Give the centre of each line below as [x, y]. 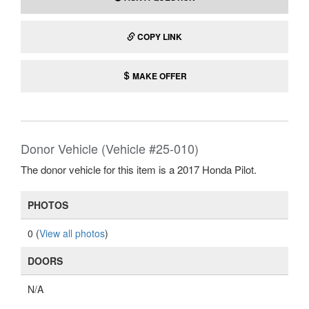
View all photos [72, 233]
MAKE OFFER [159, 76]
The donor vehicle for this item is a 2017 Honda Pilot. [139, 169]
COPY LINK [160, 37]
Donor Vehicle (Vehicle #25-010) [110, 148]
